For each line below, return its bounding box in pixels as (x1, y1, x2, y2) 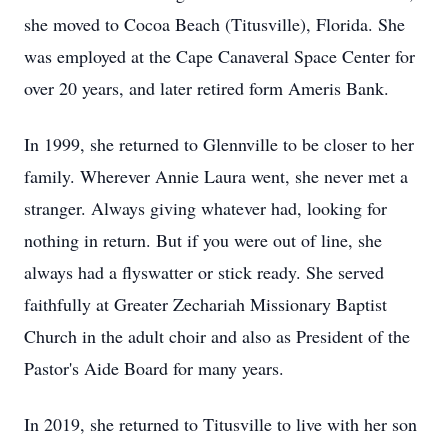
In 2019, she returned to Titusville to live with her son (24, 412, 417, 436)
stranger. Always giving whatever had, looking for (24, 196, 387, 220)
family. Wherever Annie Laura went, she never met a (24, 164, 408, 188)
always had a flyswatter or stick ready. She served (24, 260, 384, 284)
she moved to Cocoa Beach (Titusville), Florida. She (24, 12, 405, 36)
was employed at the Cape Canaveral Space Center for (24, 44, 415, 68)
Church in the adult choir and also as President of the (24, 324, 410, 348)
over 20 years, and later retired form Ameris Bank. (24, 76, 389, 100)
